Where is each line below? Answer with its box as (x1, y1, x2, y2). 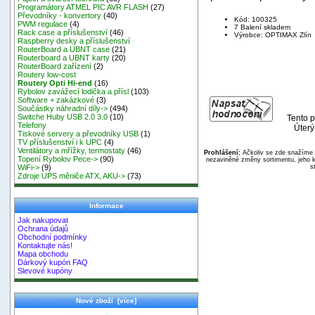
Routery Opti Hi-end (18, 79, 93, 88)
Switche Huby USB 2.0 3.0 (18, 112, 108, 122)
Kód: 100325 (234, 15, 277, 23)
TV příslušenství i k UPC (18, 138, 103, 147)
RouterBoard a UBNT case (18, 45, 110, 54)
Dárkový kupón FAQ (18, 258, 89, 267)
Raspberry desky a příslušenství (18, 37, 131, 46)
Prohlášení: (203, 148, 240, 156)
